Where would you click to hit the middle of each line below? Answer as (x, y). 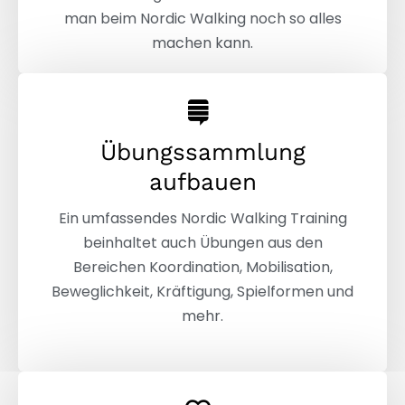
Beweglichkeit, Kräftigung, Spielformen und (202, 291)
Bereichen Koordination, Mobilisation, (202, 267)
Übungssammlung (202, 151)
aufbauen (202, 181)
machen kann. (202, 42)
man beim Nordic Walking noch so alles (202, 18)
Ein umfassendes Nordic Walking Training (202, 218)
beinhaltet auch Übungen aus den (202, 242)
